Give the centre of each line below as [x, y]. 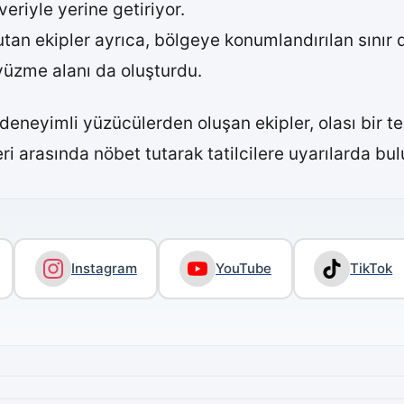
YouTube [244, 269]
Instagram [104, 269]
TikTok [372, 269]
